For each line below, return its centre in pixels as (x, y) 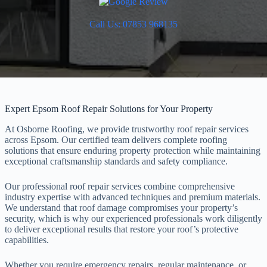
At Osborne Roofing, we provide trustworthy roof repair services (127, 129)
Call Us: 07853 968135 (133, 24)
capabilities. (27, 240)
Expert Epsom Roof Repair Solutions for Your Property (109, 109)
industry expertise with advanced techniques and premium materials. (133, 197)
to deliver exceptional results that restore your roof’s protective (122, 229)
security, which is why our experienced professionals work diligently (133, 218)
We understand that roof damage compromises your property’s (121, 208)
